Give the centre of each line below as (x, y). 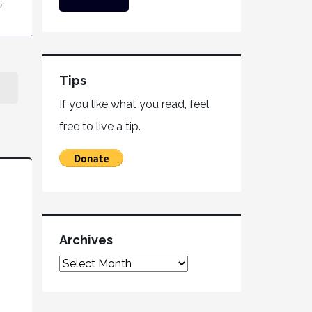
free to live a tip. (100, 126)
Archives (86, 240)
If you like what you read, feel (134, 104)
